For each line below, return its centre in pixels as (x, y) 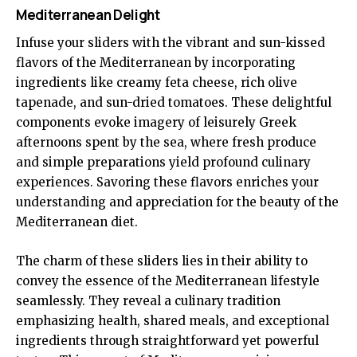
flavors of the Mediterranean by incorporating (156, 63)
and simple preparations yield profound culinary (163, 163)
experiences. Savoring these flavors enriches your (167, 182)
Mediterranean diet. (77, 222)
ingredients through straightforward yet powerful (167, 341)
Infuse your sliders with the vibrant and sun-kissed (171, 43)
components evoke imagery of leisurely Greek (156, 123)
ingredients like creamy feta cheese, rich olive (157, 83)
